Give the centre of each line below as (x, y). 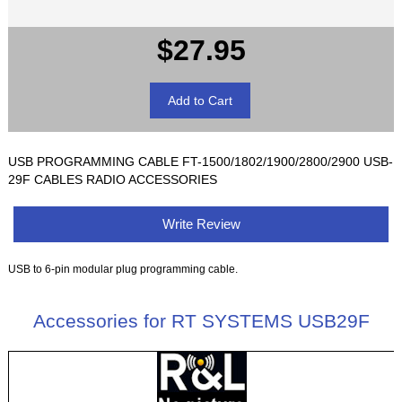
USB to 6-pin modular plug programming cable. (123, 269)
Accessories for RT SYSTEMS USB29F (201, 321)
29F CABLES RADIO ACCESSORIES (113, 180)
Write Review (201, 224)
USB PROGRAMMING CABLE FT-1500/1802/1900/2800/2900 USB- (201, 162)
